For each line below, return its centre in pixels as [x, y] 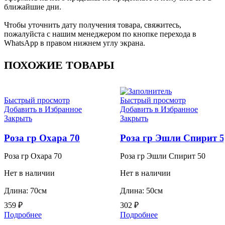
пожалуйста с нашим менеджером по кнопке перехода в [100, 34]
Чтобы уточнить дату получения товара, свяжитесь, [93, 25]
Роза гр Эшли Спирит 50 [163, 156]
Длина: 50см [141, 191]
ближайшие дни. [33, 7]
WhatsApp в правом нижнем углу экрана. [75, 43]
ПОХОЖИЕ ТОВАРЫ [59, 65]
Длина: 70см [25, 191]
